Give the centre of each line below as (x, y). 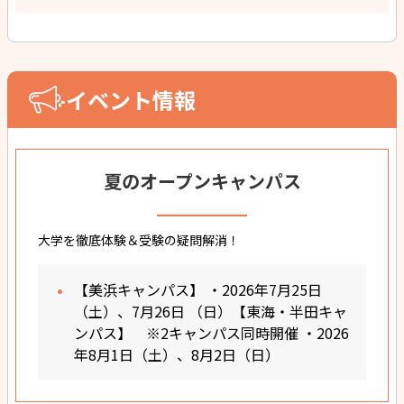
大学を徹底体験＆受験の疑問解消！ (139, 239)
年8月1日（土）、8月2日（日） (177, 354)
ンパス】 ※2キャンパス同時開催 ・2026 (211, 332)
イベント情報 (131, 100)
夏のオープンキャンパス (202, 180)
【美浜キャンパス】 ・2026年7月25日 (198, 289)
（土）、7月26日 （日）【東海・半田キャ (211, 311)
